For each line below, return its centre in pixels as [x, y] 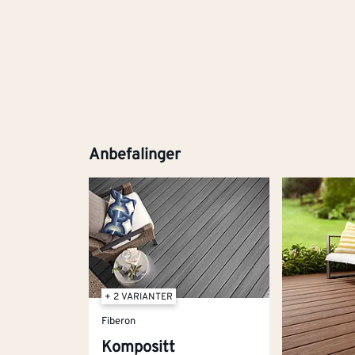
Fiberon [118, 321]
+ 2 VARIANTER [139, 298]
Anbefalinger [135, 155]
